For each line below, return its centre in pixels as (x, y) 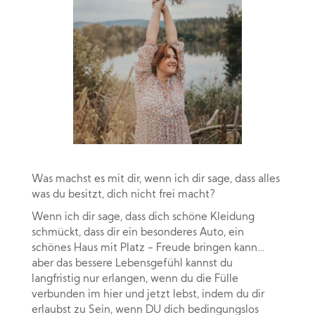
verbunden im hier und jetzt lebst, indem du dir (148, 295)
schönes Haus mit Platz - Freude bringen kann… (148, 249)
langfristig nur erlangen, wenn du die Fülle (135, 280)
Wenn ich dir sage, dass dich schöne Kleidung (143, 218)
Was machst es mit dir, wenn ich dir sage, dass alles (156, 180)
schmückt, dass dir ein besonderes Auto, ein (138, 233)
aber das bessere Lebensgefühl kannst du (132, 264)
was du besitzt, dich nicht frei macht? (123, 195)
